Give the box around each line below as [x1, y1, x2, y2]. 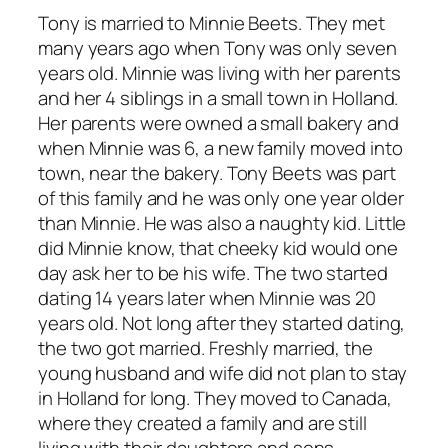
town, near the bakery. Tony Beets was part [38, 160, 396, 187]
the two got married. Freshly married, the [38, 335, 373, 362]
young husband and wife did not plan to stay [38, 360, 407, 387]
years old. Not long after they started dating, [38, 310, 406, 337]
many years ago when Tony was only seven [38, 35, 398, 62]
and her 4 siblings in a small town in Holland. [38, 85, 399, 112]
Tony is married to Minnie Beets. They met [38, 10, 385, 37]
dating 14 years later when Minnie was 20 [38, 285, 376, 312]
